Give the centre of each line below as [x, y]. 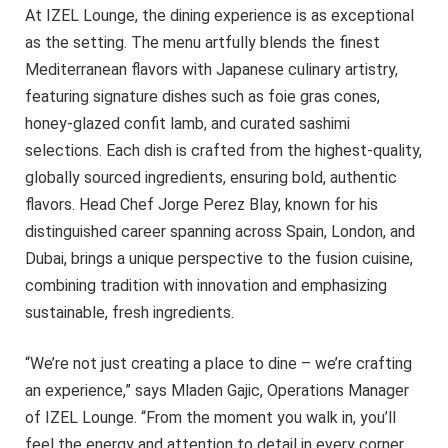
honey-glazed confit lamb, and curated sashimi [187, 123]
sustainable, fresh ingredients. [129, 312]
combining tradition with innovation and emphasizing [206, 285]
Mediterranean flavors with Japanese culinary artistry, [211, 69]
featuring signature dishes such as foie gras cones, [202, 96]
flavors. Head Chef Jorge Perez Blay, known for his [201, 204]
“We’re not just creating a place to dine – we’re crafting [218, 364]
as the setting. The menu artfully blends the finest [202, 42]
